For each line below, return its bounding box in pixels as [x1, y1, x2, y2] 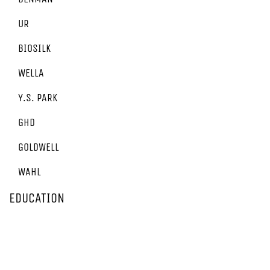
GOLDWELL [18, 140, 59, 154]
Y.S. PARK [18, 91, 57, 104]
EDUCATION [9, 190, 64, 206]
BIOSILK [18, 42, 51, 55]
